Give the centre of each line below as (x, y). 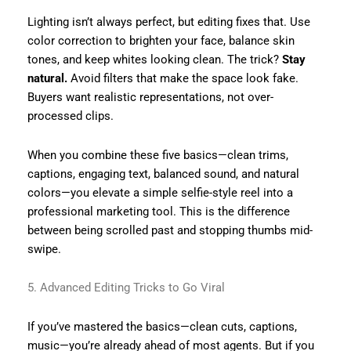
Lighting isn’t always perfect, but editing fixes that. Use (168, 22)
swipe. (44, 249)
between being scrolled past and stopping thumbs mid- (170, 230)
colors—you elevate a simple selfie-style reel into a (160, 192)
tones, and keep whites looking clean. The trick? (154, 60)
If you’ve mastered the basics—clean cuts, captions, (162, 326)
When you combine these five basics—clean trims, (157, 155)
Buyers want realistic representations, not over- (150, 98)
